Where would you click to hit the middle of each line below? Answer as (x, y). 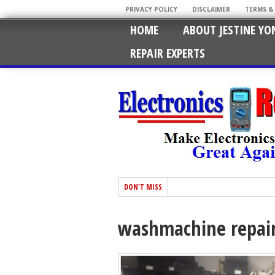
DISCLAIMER (211, 9)
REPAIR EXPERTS (168, 53)
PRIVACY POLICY (151, 9)
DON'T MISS (143, 187)
